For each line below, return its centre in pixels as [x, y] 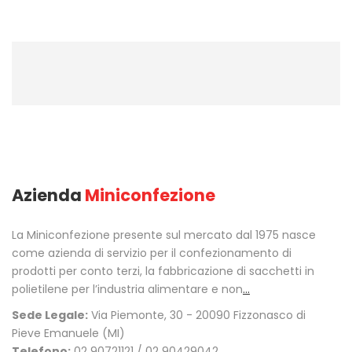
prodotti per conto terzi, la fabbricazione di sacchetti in [163, 271]
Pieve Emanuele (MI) [68, 333]
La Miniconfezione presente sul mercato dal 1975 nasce [164, 235]
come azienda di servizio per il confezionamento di [152, 253]
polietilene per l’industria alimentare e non [127, 289]
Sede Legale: [50, 315]
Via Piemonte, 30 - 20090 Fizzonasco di [197, 315]
